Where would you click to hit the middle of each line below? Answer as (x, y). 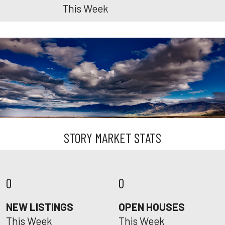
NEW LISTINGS (40, 207)
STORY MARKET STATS (113, 138)
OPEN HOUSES (152, 207)
